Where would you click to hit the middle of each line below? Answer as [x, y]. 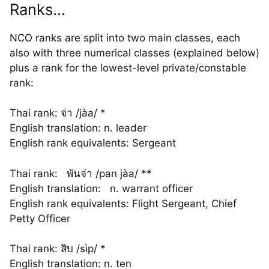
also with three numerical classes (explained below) [134, 53]
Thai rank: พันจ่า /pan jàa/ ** [81, 173]
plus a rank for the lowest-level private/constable [128, 68]
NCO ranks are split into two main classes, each [125, 38]
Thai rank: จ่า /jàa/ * [58, 113]
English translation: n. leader [78, 128]
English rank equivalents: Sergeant [96, 143]
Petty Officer [40, 218]
